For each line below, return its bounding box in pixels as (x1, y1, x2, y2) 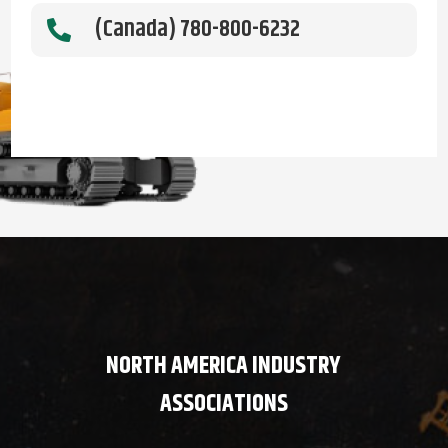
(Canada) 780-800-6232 (93, 10, 300, 47)
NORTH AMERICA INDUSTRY (106, 347, 342, 384)
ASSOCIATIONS (159, 385, 288, 422)
